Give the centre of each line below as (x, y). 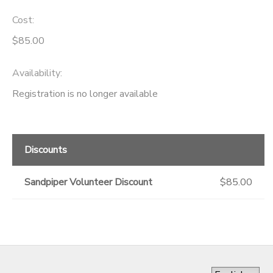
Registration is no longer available (85, 94)
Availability (36, 73)
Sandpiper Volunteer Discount (88, 183)
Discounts (46, 150)
